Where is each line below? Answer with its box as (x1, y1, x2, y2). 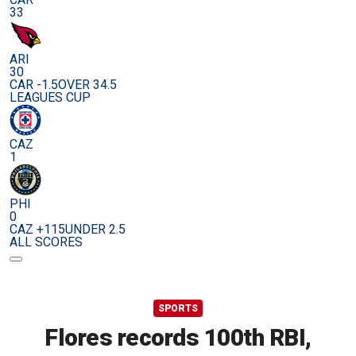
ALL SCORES (10, 234, 83, 250)
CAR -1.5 (10, 77, 58, 92)
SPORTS (158, 303, 198, 314)
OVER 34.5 (58, 77, 117, 92)
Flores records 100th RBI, (44, 323, 311, 351)
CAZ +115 (10, 222, 65, 237)
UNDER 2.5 (65, 222, 126, 237)
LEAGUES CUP (10, 90, 91, 105)
